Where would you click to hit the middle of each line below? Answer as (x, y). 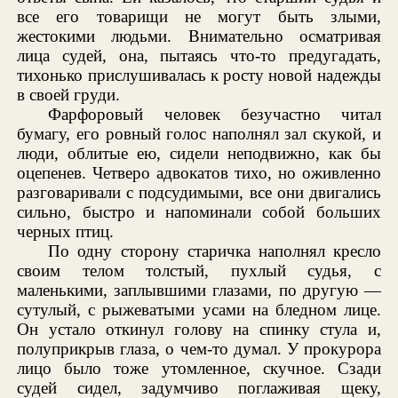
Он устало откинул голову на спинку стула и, (199, 329)
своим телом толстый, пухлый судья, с (199, 270)
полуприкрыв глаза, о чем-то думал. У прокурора (199, 348)
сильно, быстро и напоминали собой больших (199, 211)
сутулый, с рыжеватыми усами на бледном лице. (199, 309)
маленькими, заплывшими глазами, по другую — (199, 290)
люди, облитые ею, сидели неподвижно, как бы (199, 153)
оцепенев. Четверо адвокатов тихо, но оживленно (199, 172)
